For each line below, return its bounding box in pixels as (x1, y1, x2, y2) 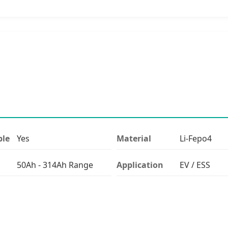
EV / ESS (179, 159, 210, 170)
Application (117, 159, 163, 170)
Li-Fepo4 (179, 132, 212, 144)
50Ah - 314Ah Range (17, 159, 94, 170)
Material (117, 132, 151, 144)
